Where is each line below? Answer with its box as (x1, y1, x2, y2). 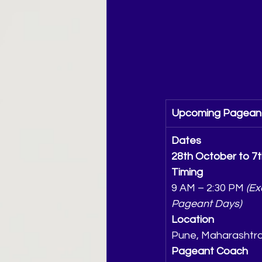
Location (171, 214, 214, 226)
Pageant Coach (171, 246, 248, 257)
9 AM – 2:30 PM (171, 182, 246, 194)
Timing (171, 167, 203, 178)
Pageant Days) (171, 198, 242, 210)
